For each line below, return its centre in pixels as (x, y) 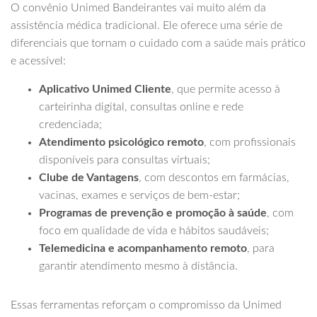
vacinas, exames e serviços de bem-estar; (139, 195)
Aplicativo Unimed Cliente (105, 89)
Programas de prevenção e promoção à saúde (153, 213)
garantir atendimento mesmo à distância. (138, 266)
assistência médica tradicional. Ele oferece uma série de (146, 25)
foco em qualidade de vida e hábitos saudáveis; (154, 231)
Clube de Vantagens (89, 178)
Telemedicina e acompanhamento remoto (143, 248)
